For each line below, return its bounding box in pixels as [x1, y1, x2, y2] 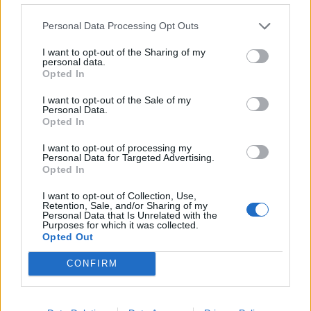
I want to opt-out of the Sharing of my [42, 46, 205, 58]
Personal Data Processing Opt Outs [42, 20, 199, 31]
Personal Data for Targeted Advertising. [42, 151, 215, 163]
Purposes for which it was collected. [42, 219, 199, 230]
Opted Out [42, 230, 94, 242]
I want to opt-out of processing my [42, 142, 192, 153]
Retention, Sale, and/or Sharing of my [42, 199, 208, 211]
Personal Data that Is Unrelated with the [42, 209, 217, 221]
